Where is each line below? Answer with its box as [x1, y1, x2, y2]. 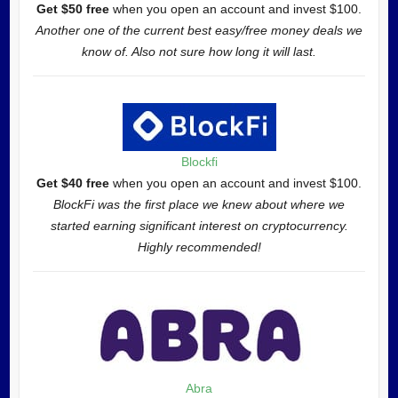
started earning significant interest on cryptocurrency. [50, 218, 348, 233]
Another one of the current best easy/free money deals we [36, 22, 362, 37]
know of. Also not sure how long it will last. [82, 44, 316, 59]
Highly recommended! [137, 239, 261, 254]
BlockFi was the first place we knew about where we [53, 196, 345, 211]
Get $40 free [36, 175, 109, 190]
